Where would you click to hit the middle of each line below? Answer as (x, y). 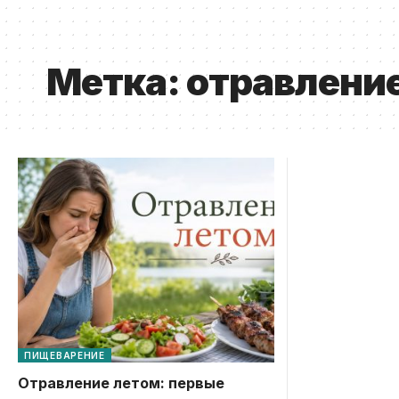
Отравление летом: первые (121, 383)
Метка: (116, 81)
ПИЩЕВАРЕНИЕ (65, 355)
